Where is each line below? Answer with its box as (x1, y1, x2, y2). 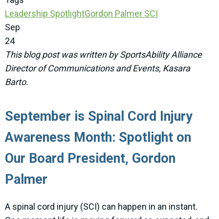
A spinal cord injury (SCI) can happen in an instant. (5, 201, 197, 212)
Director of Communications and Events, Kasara (5, 63, 190, 73)
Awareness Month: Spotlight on (5, 130, 191, 145)
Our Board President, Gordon (5, 151, 175, 166)
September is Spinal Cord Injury (5, 109, 193, 124)
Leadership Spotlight (5, 8, 85, 19)
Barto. (5, 77, 28, 87)
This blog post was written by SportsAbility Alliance (5, 49, 202, 60)
